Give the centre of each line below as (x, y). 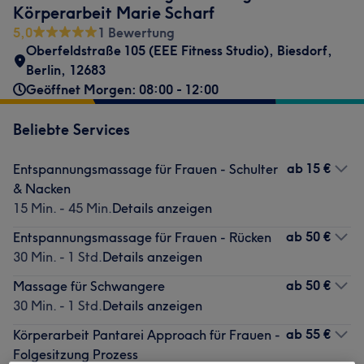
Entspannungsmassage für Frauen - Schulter (145, 169)
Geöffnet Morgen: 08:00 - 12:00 (122, 89)
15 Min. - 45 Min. (63, 208)
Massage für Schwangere (89, 286)
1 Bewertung (136, 32)
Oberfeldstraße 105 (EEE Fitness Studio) (147, 50)
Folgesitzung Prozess (76, 354)
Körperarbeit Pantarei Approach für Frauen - (147, 335)
